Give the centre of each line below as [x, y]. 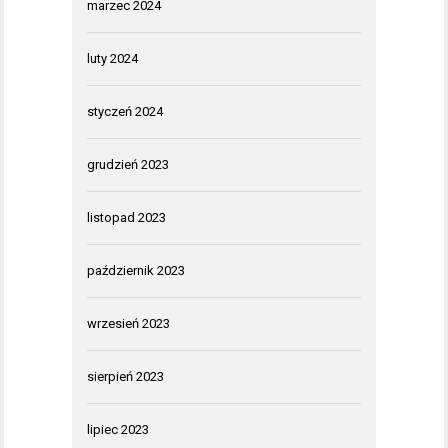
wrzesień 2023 [128, 323]
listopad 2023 [126, 217]
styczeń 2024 [125, 111]
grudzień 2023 [128, 164]
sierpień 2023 [125, 376]
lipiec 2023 [118, 429]
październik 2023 [136, 270]
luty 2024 [112, 58]
